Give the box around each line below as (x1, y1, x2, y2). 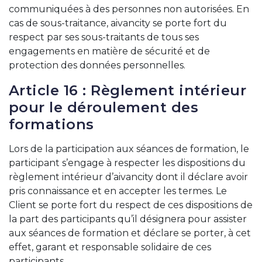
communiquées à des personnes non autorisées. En (9, 4, 249, 15)
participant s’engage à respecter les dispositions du (9, 157, 246, 168)
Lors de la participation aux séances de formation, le (9, 143, 249, 154)
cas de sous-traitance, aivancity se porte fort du (9, 18, 227, 29)
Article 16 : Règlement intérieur (9, 82, 247, 99)
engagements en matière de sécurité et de (9, 46, 210, 57)
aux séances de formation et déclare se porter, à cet (9, 227, 251, 239)
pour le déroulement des (9, 99, 199, 116)
